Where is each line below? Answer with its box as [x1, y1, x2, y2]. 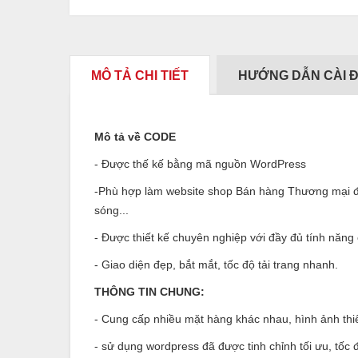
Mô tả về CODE [94, 129, 176, 143]
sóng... [94, 203, 129, 217]
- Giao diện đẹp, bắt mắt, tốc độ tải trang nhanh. [94, 257, 338, 271]
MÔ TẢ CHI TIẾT [91, 68, 189, 82]
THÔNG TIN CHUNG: [94, 284, 205, 298]
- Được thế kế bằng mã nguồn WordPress [94, 157, 306, 170]
